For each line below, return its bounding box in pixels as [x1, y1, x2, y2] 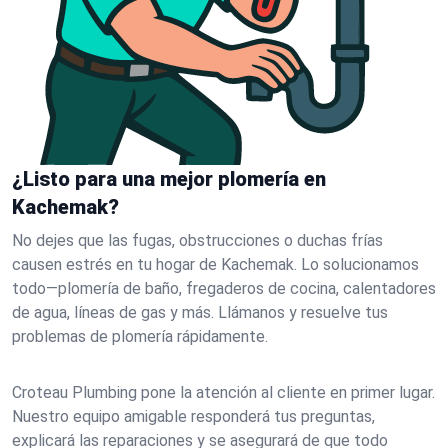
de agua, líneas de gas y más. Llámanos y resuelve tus [12, 303, 388, 322]
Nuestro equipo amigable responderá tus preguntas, [12, 407, 375, 426]
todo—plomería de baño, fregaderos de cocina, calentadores [12, 279, 436, 298]
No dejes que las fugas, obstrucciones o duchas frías [12, 231, 383, 250]
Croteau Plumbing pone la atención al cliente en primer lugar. [12, 383, 435, 402]
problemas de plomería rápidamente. [12, 327, 268, 346]
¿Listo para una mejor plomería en [12, 167, 326, 191]
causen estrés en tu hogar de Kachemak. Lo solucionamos [12, 255, 419, 274]
